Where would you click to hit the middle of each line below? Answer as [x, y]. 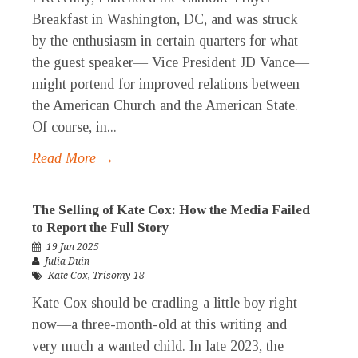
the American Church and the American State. [165, 106]
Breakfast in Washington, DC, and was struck [165, 20]
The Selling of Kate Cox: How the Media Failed [171, 210]
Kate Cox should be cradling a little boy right [165, 303]
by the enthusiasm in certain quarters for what [165, 41]
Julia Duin [67, 262]
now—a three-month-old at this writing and [159, 325]
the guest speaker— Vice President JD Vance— [171, 63]
